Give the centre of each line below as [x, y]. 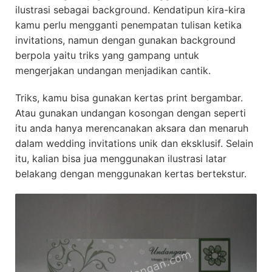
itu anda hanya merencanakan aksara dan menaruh [132, 128]
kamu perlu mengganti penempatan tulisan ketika [128, 25]
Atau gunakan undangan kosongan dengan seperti [131, 113]
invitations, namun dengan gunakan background [125, 40]
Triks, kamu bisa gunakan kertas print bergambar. [129, 97]
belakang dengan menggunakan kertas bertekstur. [131, 173]
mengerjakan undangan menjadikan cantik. [113, 70]
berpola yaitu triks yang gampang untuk [107, 55]
